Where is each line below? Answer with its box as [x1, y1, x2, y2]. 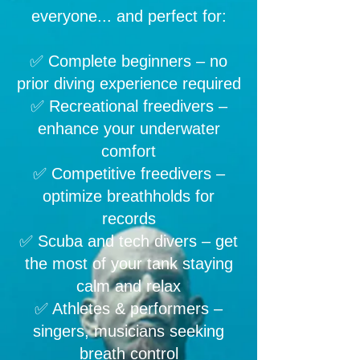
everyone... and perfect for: [31, 7, 227, 25]
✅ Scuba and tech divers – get [19, 232, 238, 250]
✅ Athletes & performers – [35, 300, 223, 317]
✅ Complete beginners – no [30, 52, 227, 70]
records [101, 210, 156, 227]
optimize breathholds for [43, 187, 215, 205]
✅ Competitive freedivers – [32, 165, 225, 182]
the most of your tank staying [24, 255, 233, 272]
